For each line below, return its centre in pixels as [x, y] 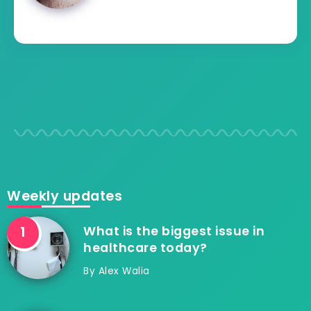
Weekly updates [65, 196]
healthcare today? [145, 247]
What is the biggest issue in [174, 231]
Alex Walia [124, 271]
